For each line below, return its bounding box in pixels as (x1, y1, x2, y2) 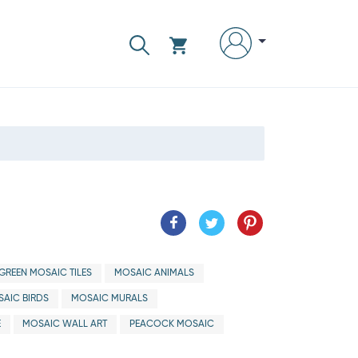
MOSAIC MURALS (70, 294, 148, 304)
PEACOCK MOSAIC (129, 320, 214, 329)
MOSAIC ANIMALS (113, 268, 194, 278)
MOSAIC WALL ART (22, 320, 108, 329)
